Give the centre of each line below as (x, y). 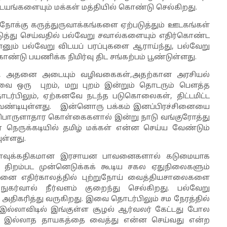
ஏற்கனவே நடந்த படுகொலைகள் (107, 97)
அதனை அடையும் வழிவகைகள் (68, 75)
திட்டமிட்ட (193, 97)
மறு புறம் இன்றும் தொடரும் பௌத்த (137, 86)
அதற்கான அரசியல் (171, 75)
